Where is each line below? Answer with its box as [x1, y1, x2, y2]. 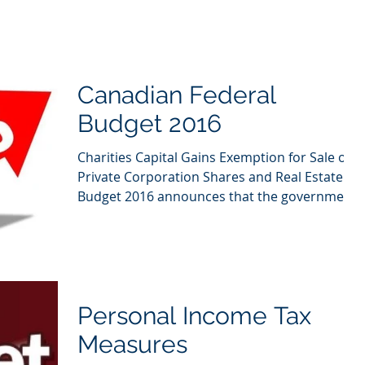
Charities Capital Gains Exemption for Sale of [77, 147, 350, 166]
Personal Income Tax [77, 301, 311, 330]
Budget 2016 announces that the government [77, 187, 357, 205]
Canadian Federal [77, 80, 276, 109]
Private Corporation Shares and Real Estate [77, 167, 343, 186]
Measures [77, 330, 187, 358]
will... [77, 206, 107, 225]
